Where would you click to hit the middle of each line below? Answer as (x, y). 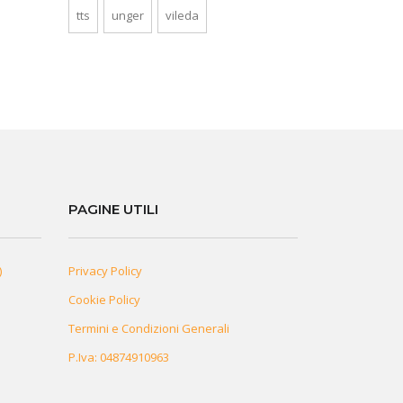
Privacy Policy (105, 271)
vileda (182, 16)
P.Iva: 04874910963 (119, 358)
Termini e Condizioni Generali (149, 329)
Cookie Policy (104, 300)
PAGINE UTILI (113, 210)
